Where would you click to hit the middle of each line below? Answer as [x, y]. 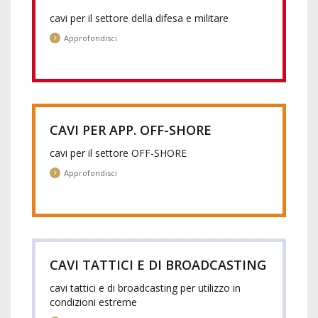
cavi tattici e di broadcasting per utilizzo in [145, 288]
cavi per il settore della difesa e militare [139, 18]
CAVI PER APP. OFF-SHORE [131, 130]
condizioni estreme [93, 302]
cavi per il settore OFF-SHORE [118, 153]
